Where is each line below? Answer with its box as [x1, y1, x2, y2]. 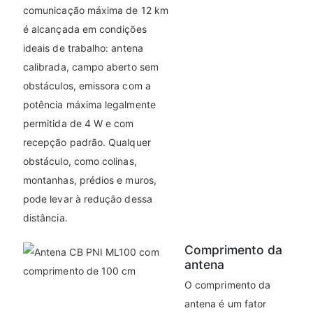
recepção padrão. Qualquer [23, 136, 151, 149]
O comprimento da [184, 279, 271, 291]
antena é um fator [184, 298, 267, 310]
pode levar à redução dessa [23, 193, 152, 205]
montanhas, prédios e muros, [23, 174, 156, 187]
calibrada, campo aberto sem [23, 61, 159, 73]
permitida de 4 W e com [23, 117, 134, 130]
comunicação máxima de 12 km [23, 4, 168, 17]
